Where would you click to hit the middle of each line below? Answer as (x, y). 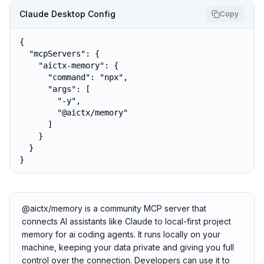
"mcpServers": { (60, 54)
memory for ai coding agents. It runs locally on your (121, 234)
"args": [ (55, 89)
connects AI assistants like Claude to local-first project (126, 221)
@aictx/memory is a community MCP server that (114, 208)
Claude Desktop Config (67, 14)
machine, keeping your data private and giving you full (128, 247)
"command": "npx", (74, 77)
